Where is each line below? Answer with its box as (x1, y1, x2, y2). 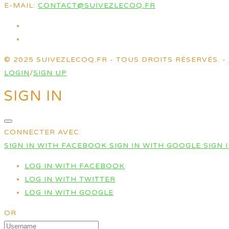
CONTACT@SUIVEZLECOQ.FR (38, 1, 155, 10)
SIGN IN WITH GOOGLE (109, 141, 203, 150)
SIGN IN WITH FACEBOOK (4, 141, 109, 150)
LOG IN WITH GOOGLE (25, 188, 113, 197)
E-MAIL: (4, 1, 38, 10)
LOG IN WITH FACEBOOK (25, 161, 125, 170)
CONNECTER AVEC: (4, 127, 81, 136)
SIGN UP (33, 68, 67, 78)
